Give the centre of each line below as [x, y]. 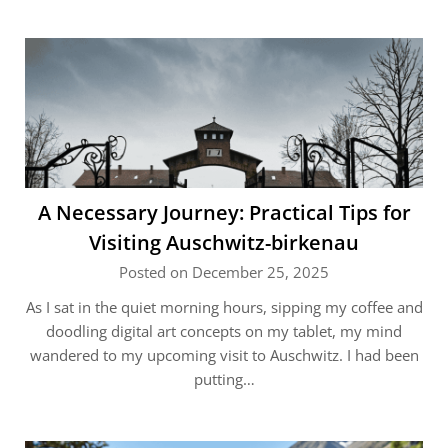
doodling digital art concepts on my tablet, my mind [224, 331]
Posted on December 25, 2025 [224, 272]
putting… [224, 379]
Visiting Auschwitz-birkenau [224, 242]
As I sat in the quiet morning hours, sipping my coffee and [224, 307]
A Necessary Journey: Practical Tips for [224, 212]
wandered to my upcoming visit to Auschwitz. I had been [224, 355]
